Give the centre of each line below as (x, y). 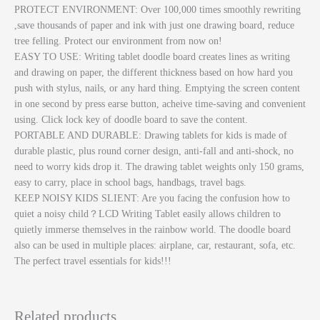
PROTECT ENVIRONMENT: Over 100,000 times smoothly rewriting (157, 10)
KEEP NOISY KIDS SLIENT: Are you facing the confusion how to (152, 199)
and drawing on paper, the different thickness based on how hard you (154, 73)
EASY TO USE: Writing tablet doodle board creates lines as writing (152, 57)
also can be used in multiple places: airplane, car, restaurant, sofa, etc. (155, 246)
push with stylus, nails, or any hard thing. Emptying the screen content (157, 89)
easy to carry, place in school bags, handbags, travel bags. (130, 183)
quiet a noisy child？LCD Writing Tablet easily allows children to (147, 214)
